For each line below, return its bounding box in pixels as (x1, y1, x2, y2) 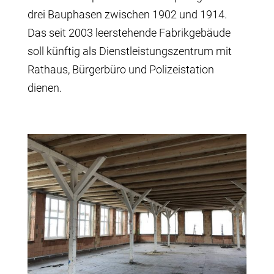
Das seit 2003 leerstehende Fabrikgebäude (27, 26, 231, 39)
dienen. (27, 81, 62, 94)
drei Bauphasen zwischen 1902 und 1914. (27, 8, 227, 21)
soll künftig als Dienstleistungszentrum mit (27, 45, 232, 57)
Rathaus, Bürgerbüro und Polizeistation (27, 63, 214, 76)
